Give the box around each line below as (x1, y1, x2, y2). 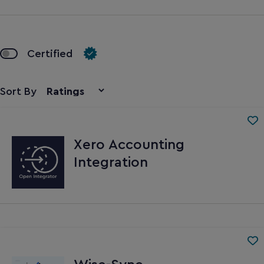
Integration (74, 155, 148, 170)
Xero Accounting (74, 137, 184, 152)
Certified (27, 48, 72, 59)
